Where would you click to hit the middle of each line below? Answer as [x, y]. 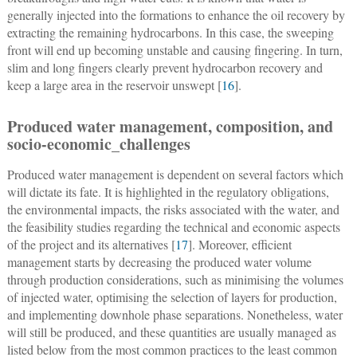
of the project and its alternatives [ [91, 245]
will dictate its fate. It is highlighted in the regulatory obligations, [168, 192]
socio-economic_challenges [98, 144]
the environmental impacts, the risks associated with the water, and [173, 210]
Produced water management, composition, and [170, 127]
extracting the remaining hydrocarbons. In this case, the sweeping [170, 33]
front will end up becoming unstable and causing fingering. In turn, [175, 50]
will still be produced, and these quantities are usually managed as [171, 332]
